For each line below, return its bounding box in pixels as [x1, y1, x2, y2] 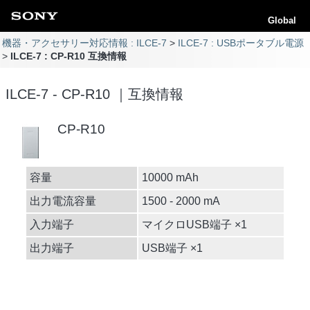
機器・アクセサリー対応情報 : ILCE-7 [2, 37, 167, 48]
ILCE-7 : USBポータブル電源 [177, 37, 304, 48]
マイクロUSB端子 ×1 [142, 218, 247, 230]
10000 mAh [142, 171, 199, 183]
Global [268, 15, 296, 26]
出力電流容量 [30, 194, 96, 207]
